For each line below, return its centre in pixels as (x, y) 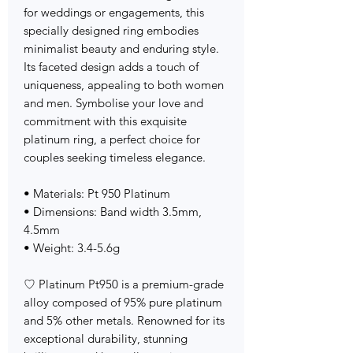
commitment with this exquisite (105, 121)
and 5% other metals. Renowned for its (124, 321)
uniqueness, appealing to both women (124, 85)
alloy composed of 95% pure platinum (123, 303)
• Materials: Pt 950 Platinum (97, 194)
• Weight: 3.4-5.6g (72, 248)
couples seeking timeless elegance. (115, 158)
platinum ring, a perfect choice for (112, 139)
